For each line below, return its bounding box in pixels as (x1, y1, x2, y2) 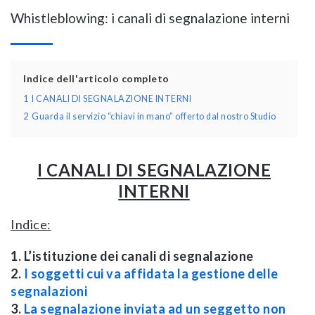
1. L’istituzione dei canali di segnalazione (11, 247, 254, 264)
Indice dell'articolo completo (23, 72, 169, 84)
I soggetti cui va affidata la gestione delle (23, 265, 278, 281)
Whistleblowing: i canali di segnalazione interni (11, 9, 290, 26)
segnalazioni (11, 283, 87, 299)
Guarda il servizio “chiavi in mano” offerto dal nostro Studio (32, 110, 276, 122)
